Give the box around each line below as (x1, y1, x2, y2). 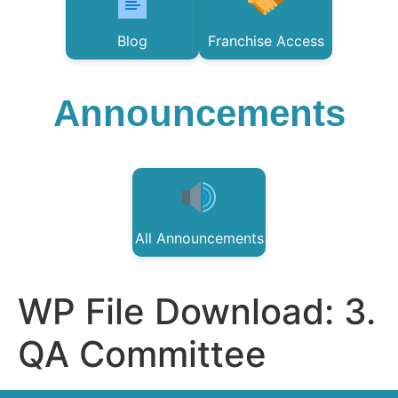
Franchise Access (207, 32, 324, 50)
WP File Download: (18, 290, 344, 333)
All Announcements (134, 229, 264, 247)
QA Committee (18, 332, 267, 376)
